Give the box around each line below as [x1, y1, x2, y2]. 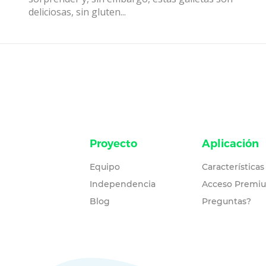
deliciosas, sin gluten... [28, 5, 126, 18]
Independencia [89, 179, 156, 189]
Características [201, 161, 264, 172]
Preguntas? [201, 196, 251, 207]
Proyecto [89, 137, 137, 150]
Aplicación [201, 137, 259, 150]
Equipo [89, 161, 120, 172]
